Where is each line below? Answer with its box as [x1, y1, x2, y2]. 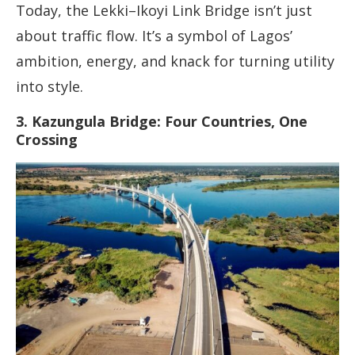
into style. [16, 77, 83, 97]
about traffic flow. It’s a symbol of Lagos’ [16, 26, 292, 46]
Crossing [16, 130, 78, 150]
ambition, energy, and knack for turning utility [16, 52, 334, 71]
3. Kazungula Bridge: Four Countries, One [16, 112, 307, 132]
